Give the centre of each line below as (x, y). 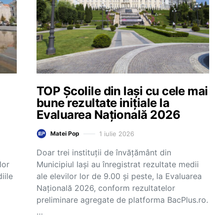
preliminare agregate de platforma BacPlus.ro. (122, 200)
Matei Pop (65, 133)
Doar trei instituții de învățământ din (104, 152)
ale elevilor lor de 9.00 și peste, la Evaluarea (119, 176)
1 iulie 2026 (117, 133)
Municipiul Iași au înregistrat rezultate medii (118, 164)
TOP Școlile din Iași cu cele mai (122, 91)
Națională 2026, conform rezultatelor (106, 188)
